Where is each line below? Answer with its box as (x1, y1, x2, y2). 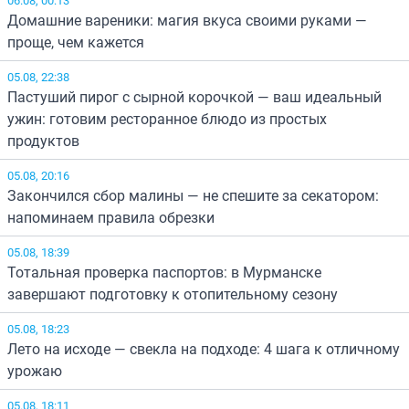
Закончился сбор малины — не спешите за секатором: (7, 184, 379, 205)
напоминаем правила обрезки (7, 206, 215, 227)
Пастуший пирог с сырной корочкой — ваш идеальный (7, 86, 382, 107)
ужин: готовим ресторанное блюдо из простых (7, 108, 327, 129)
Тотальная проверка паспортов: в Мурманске (7, 261, 321, 282)
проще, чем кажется (7, 31, 144, 52)
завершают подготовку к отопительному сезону (7, 283, 338, 304)
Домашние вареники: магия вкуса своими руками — (7, 9, 367, 30)
